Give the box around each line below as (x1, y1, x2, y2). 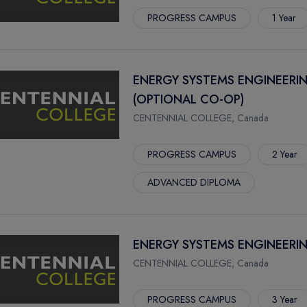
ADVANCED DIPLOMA (147, 175, 241, 189)
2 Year (272, 147, 297, 161)
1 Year (272, 11, 296, 25)
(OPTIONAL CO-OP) (133, 90, 244, 108)
